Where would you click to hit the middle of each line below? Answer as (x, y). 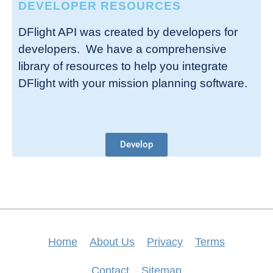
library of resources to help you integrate (123, 66)
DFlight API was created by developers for (128, 32)
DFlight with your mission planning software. (133, 83)
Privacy (165, 242)
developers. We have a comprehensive (122, 49)
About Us (112, 242)
